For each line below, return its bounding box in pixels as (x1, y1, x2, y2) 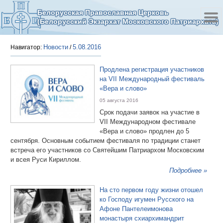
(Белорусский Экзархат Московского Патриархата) (37, 17, 219, 25)
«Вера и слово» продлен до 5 (100, 127, 189, 135)
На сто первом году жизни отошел (100, 186, 203, 194)
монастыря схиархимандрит (100, 215, 184, 222)
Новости (43, 43, 68, 51)
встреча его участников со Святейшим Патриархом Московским (10, 146, 204, 154)
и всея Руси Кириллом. (10, 156, 81, 163)
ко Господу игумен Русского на (100, 196, 194, 203)
